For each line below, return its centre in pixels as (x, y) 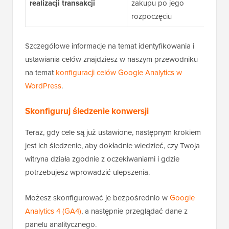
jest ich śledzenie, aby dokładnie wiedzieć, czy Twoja (112, 146)
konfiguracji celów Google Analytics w (119, 73)
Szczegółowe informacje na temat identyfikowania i (110, 46)
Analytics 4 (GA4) (53, 211)
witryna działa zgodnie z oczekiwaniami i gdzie (102, 159)
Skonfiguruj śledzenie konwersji (87, 111)
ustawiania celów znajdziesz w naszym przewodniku (111, 59)
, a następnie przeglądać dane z (134, 211)
